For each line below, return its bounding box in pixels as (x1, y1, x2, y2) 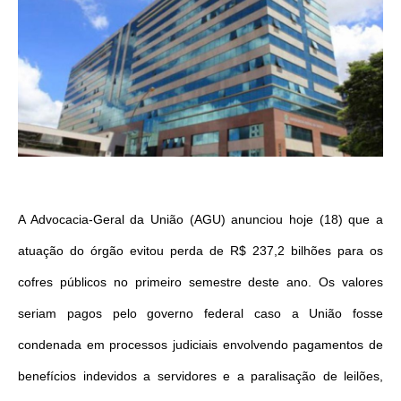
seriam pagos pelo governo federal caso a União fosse (18, 306, 383, 321)
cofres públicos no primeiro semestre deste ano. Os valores (18, 275, 383, 290)
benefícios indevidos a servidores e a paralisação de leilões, (18, 369, 383, 384)
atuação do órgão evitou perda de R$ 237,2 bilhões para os (18, 243, 383, 259)
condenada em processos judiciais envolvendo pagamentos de (18, 337, 383, 353)
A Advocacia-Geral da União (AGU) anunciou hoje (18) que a (18, 212, 383, 227)
